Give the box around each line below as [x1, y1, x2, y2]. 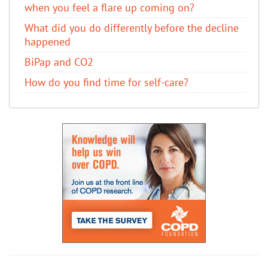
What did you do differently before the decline [25, 20, 239, 35]
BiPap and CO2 [25, 54, 93, 69]
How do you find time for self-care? [25, 75, 188, 89]
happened [25, 34, 71, 48]
